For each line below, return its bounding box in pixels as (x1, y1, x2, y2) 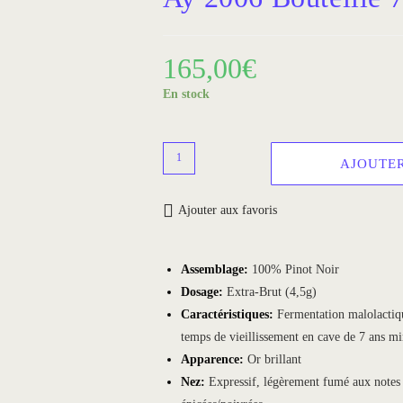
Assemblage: (180, 262, 252, 276)
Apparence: (180, 352, 247, 366)
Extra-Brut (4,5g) (226, 284, 317, 299)
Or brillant (246, 352, 301, 366)
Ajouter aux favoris (177, 202, 277, 217)
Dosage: (180, 284, 223, 299)
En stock (162, 86, 210, 101)
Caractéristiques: (180, 307, 273, 321)
